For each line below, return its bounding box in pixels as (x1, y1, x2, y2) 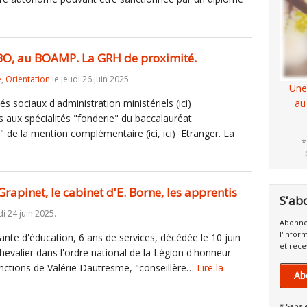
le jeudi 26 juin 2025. (50, 73, 131, 85)
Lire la (197, 261, 223, 274)
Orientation (5, 73, 50, 85)
